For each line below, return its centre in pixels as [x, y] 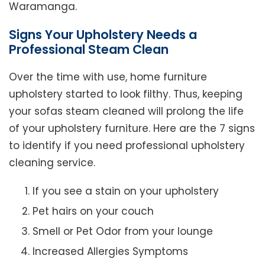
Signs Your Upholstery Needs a [103, 35]
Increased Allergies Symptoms [110, 252]
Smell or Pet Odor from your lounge [123, 232]
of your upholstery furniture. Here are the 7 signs [132, 129]
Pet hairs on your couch [93, 211]
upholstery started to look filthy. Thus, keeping [126, 94]
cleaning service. [52, 163]
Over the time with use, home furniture [108, 77]
